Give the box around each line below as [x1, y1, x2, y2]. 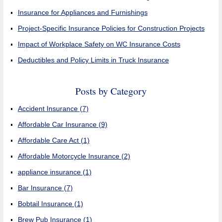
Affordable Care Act [17, 136, 81, 144]
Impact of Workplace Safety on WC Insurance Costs [17, 40, 180, 48]
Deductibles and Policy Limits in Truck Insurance [17, 55, 169, 64]
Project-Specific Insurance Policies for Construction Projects [17, 24, 205, 32]
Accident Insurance [17, 104, 80, 112]
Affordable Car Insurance [17, 120, 99, 128]
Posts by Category [75, 84, 147, 98]
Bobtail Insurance [17, 199, 74, 208]
